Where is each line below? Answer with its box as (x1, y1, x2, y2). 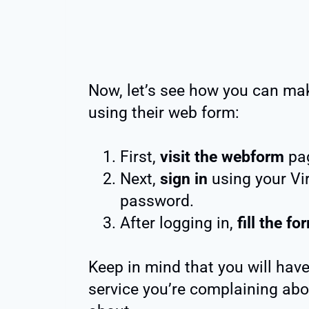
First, (120, 148, 160, 167)
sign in (160, 170, 208, 189)
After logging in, (120, 214, 237, 233)
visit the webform (160, 148, 284, 167)
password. (120, 192, 194, 211)
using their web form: (88, 103, 239, 123)
